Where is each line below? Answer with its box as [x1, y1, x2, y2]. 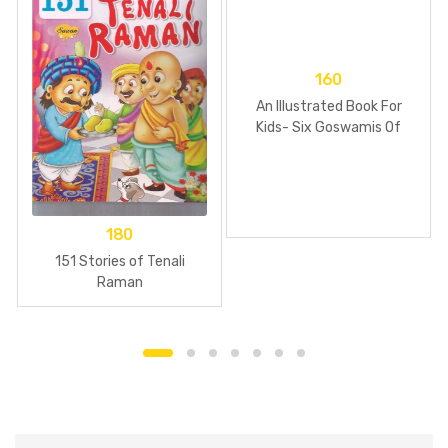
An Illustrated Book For [255, 98, 402, 116]
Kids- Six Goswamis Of [256, 119, 401, 137]
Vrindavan [296, 140, 361, 158]
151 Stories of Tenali [54, 253, 185, 271]
